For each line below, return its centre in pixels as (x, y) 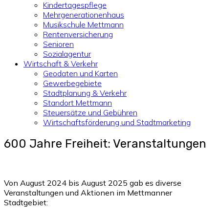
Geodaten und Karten (80, 73)
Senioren (58, 44)
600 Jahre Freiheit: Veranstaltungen (105, 143)
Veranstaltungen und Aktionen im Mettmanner (88, 192)
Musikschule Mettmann (83, 24)
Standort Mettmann (77, 103)
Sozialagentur (67, 54)
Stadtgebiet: (26, 202)
